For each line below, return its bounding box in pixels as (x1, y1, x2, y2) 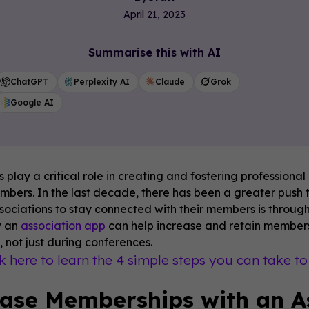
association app (21, 218, 106, 232)
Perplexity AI (73, 76, 130, 87)
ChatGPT (10, 76, 48, 87)
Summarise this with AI (88, 45, 221, 59)
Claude (154, 76, 185, 87)
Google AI (10, 97, 54, 108)
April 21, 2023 (123, 8, 186, 21)
